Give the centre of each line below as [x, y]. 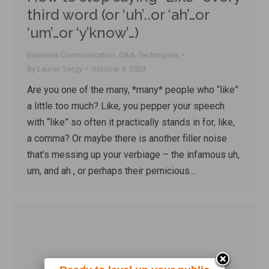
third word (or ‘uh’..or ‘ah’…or [118, 14]
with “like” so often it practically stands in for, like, [131, 122]
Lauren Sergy [60, 68]
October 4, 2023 [119, 68]
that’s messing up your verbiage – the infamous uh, [133, 154]
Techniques [159, 55]
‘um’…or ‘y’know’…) [83, 32]
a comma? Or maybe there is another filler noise [127, 138]
